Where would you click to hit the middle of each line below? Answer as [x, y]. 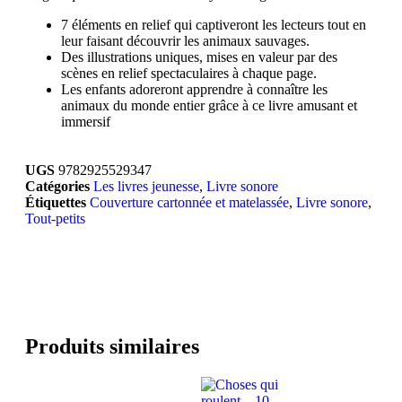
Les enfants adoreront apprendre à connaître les [194, 89]
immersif [86, 122]
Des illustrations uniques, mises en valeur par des [199, 57]
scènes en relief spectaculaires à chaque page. [189, 73]
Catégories [57, 186]
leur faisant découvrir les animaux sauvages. [185, 41]
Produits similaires [112, 346]
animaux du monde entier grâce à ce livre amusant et [209, 105]
